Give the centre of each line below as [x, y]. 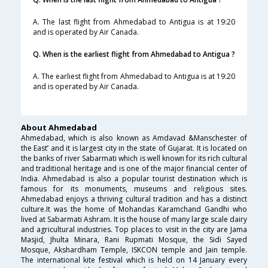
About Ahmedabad [59, 128]
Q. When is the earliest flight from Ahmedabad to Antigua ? [134, 54]
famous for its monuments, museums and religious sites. [134, 189]
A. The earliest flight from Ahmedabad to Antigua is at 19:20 [134, 77]
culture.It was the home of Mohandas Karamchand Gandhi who [134, 209]
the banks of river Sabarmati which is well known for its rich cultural [134, 159]
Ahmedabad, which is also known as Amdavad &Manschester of [134, 138]
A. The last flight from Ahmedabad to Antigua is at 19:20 [134, 22]
